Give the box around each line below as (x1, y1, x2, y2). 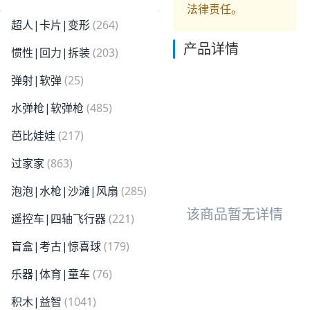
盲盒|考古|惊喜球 (11, 239, 101, 254)
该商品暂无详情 (186, 205, 283, 224)
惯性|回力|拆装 (11, 45, 90, 60)
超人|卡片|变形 (11, 17, 90, 33)
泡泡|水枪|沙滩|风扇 (11, 183, 118, 199)
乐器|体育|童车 (11, 266, 90, 282)
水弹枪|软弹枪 (11, 100, 84, 116)
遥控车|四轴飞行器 (11, 211, 106, 226)
